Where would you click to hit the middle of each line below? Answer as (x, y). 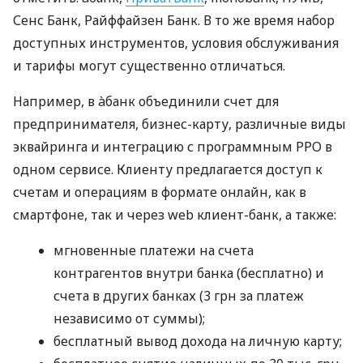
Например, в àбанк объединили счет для (146, 102)
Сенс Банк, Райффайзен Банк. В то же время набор (174, 21)
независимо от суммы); (129, 319)
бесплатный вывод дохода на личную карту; (198, 342)
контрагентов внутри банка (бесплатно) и (189, 273)
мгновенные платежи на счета (154, 251)
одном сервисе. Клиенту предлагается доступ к (168, 170)
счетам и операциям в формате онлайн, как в (160, 192)
